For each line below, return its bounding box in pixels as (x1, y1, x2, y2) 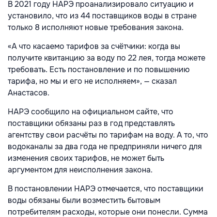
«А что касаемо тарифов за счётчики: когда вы (8, 41, 180, 52)
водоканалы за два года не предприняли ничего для (8, 141, 202, 152)
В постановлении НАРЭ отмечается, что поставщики (8, 184, 203, 194)
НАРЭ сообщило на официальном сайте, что (8, 107, 173, 117)
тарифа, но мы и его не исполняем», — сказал (8, 76, 177, 87)
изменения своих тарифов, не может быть (8, 153, 164, 164)
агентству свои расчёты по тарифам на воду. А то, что (8, 130, 208, 140)
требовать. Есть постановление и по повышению (8, 64, 190, 75)
